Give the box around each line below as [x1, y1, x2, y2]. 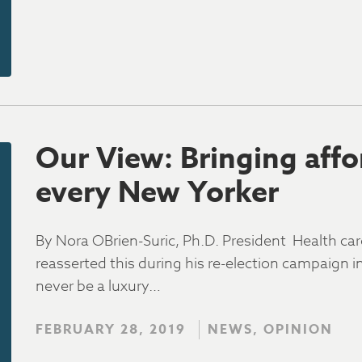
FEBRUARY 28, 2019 [36, 320, 186, 339]
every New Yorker [36, 171, 279, 215]
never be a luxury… [36, 276, 161, 297]
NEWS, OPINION [208, 320, 333, 339]
